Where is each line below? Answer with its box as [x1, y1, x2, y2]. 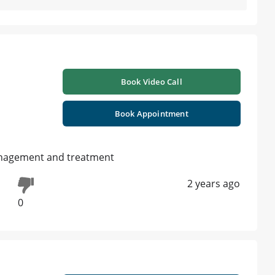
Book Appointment [114, 108, 188, 120]
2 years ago [187, 177, 240, 191]
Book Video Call [120, 76, 182, 88]
